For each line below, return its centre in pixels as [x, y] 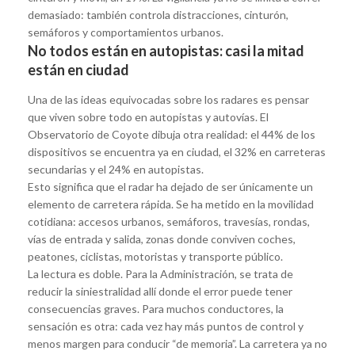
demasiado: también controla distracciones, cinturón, [158, 14]
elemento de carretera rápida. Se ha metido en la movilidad [171, 204]
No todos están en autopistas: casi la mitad [166, 50]
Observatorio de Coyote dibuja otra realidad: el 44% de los [172, 134]
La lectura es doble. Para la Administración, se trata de [160, 273]
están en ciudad [78, 69]
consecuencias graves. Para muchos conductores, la [156, 308]
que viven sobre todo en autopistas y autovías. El [148, 116]
